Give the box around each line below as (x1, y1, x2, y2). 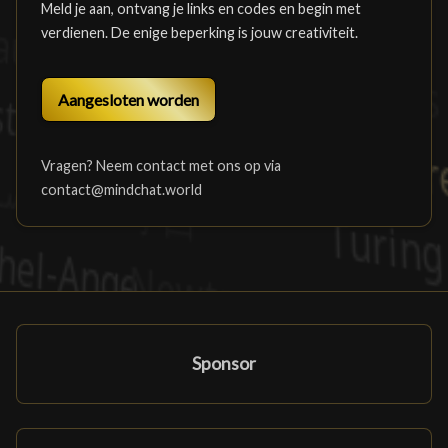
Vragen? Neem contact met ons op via (41, 157, 281, 174)
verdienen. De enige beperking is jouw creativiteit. (41, 24, 358, 41)
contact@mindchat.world (41, 181, 202, 198)
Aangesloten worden (58, 90, 199, 109)
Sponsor (192, 353, 256, 374)
